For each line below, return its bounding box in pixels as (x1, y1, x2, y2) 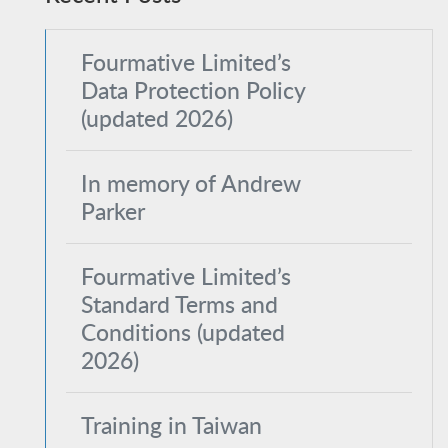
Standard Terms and (81, 288, 278, 320)
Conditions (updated (81, 316, 285, 348)
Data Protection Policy (81, 74, 305, 106)
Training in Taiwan (81, 409, 262, 441)
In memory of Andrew (81, 167, 301, 199)
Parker (81, 195, 145, 227)
